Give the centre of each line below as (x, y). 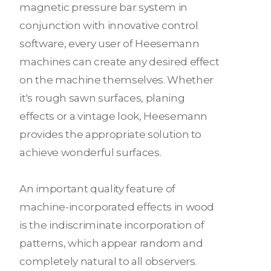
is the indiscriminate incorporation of (112, 225)
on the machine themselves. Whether (116, 80)
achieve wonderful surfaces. (90, 152)
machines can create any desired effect (119, 61)
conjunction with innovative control (109, 25)
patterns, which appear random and (111, 243)
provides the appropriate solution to (111, 134)
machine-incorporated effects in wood (117, 207)
